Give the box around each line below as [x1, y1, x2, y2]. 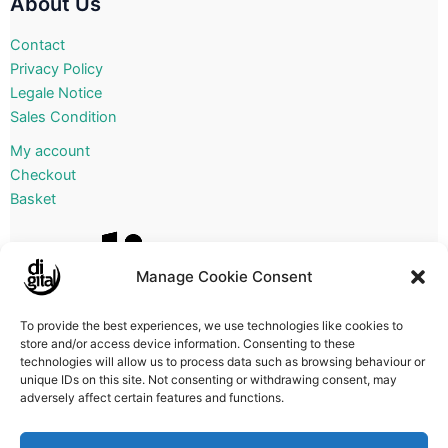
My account [10, 142, 90, 161]
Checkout [10, 166, 76, 185]
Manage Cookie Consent [135, 267, 313, 286]
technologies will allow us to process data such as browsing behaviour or [20, 354, 425, 369]
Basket [10, 190, 56, 209]
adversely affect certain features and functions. [20, 390, 284, 405]
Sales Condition [10, 108, 117, 127]
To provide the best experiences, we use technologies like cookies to [20, 318, 403, 333]
